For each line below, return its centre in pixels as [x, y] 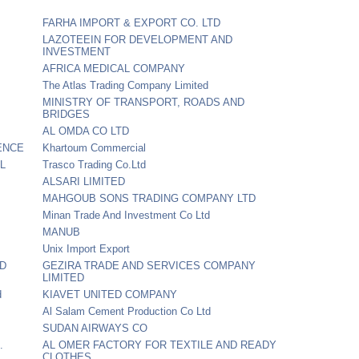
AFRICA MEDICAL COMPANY [114, 68]
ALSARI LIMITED [84, 181]
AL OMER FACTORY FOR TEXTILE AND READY [160, 345]
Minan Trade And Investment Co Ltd [127, 215]
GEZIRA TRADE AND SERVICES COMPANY [149, 265]
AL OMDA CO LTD [86, 131]
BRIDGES [67, 114]
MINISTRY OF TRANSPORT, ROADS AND [144, 102]
